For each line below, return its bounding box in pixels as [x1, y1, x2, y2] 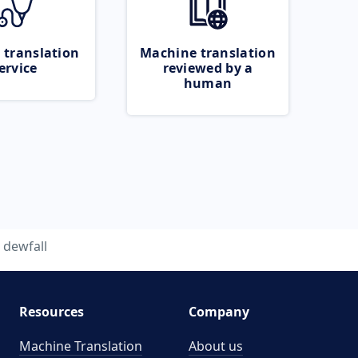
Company [189, 303, 249, 320]
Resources [18, 303, 84, 320]
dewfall [2, 237, 47, 255]
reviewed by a [162, 59, 253, 77]
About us [189, 337, 243, 355]
